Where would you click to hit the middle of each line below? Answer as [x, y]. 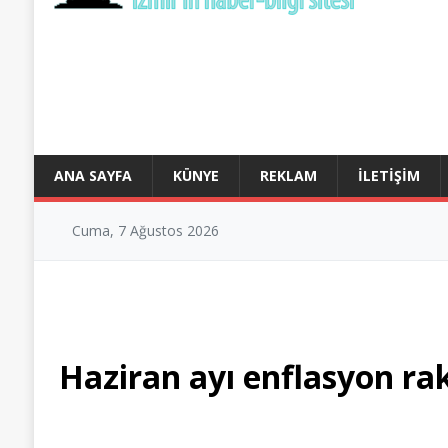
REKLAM [288, 175]
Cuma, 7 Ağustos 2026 [145, 230]
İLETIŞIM [388, 175]
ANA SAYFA [92, 175]
